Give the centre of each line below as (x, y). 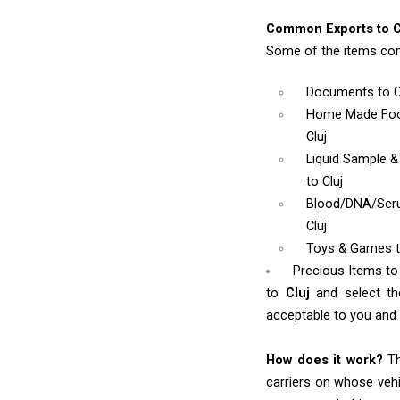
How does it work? (325, 361)
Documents (342, 93)
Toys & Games (351, 249)
